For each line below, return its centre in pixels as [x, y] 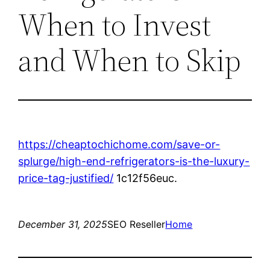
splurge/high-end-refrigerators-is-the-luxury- [134, 161]
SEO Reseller [137, 224]
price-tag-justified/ [66, 178]
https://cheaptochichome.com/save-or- [119, 144]
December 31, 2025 [63, 224]
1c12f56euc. [146, 178]
